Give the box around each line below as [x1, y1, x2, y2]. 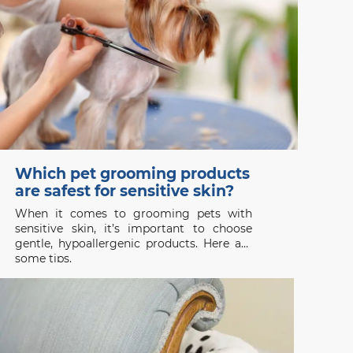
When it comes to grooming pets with [15, 206, 253, 221]
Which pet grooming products [14, 164, 250, 183]
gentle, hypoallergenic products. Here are [15, 236, 253, 251]
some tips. [15, 251, 72, 266]
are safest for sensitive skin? [14, 181, 234, 200]
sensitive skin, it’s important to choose [15, 221, 253, 236]
